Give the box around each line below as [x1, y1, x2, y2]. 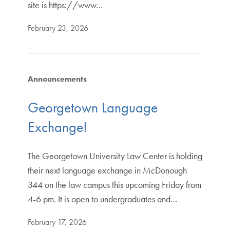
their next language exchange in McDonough [27, 164, 187, 176]
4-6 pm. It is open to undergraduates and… [27, 193, 177, 205]
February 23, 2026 [27, 23, 88, 34]
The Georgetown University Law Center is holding [27, 149, 202, 162]
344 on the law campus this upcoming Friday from [27, 178, 201, 190]
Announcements [27, 73, 87, 85]
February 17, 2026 [27, 216, 87, 227]
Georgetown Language [27, 98, 158, 117]
